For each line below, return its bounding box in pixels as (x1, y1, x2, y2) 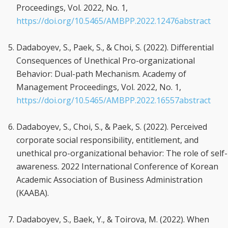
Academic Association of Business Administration (16, 174, 203, 185)
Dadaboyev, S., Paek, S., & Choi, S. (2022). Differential (16, 42, 214, 53)
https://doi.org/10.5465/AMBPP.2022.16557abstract (16, 95, 211, 106)
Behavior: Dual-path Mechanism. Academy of (16, 68, 186, 79)
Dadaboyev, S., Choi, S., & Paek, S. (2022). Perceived (16, 121, 207, 132)
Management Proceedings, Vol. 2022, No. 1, (16, 81, 181, 93)
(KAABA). (16, 187, 49, 198)
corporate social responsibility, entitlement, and (16, 134, 198, 146)
